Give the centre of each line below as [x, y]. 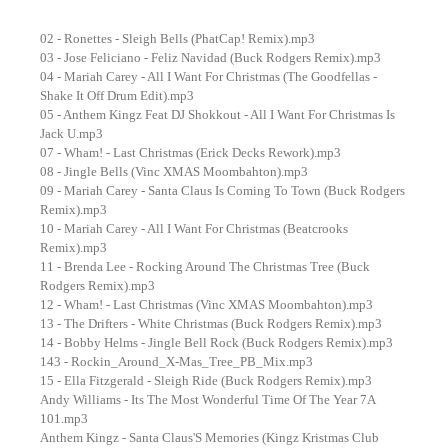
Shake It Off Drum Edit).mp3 [117, 95]
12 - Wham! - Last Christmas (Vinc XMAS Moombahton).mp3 [206, 304]
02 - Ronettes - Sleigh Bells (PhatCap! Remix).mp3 [177, 38]
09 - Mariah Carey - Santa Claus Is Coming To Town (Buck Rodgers [222, 190]
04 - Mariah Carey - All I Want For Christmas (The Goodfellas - [208, 76]
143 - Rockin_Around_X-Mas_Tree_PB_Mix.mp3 [176, 361]
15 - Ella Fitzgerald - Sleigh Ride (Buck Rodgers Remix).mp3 [206, 380]
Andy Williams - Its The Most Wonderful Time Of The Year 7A [207, 399]
